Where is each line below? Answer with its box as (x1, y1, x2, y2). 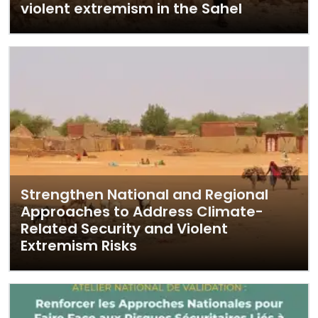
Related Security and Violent (21, 219, 228, 238)
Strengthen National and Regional (21, 185, 268, 204)
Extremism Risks (21, 236, 137, 256)
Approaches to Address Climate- (21, 202, 263, 221)
